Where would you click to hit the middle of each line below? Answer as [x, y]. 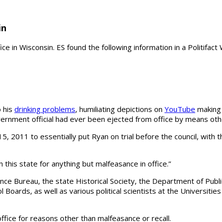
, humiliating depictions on [120, 109]
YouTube [180, 109]
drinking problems [45, 109]
